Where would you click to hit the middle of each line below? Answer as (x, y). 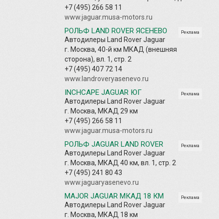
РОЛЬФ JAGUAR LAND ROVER (114, 144)
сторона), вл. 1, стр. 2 (98, 59)
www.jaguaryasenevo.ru (102, 182)
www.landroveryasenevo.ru (107, 78)
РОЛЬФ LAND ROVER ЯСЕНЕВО (116, 31)
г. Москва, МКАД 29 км (101, 111)
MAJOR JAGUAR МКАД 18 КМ (114, 196)
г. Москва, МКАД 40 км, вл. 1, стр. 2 (120, 163)
